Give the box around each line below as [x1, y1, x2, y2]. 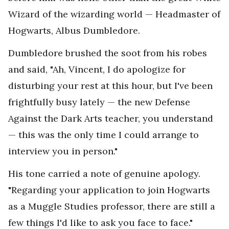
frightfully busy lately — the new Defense [8, 96, 190, 108]
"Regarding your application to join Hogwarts [8, 184, 210, 196]
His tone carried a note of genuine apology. [8, 168, 200, 180]
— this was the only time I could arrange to [8, 129, 199, 141]
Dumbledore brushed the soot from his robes [8, 47, 207, 59]
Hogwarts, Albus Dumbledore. [8, 25, 140, 37]
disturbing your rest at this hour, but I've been [8, 80, 213, 92]
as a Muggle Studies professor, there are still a [8, 200, 215, 213]
